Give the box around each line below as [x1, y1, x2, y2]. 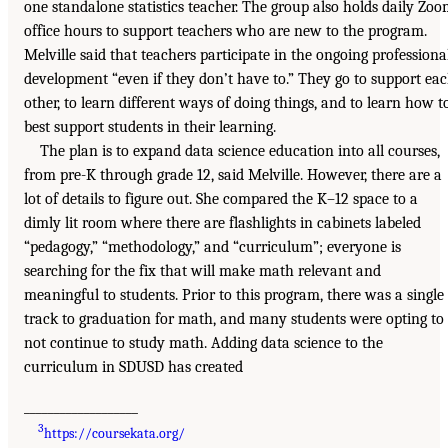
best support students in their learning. [24, 118, 276, 137]
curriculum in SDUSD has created [24, 358, 243, 377]
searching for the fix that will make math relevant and [24, 262, 381, 281]
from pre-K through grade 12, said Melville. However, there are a [24, 166, 442, 185]
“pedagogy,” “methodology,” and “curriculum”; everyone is [24, 238, 401, 257]
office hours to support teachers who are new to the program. [24, 22, 427, 41]
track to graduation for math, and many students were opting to [24, 310, 444, 329]
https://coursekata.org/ [44, 425, 186, 443]
